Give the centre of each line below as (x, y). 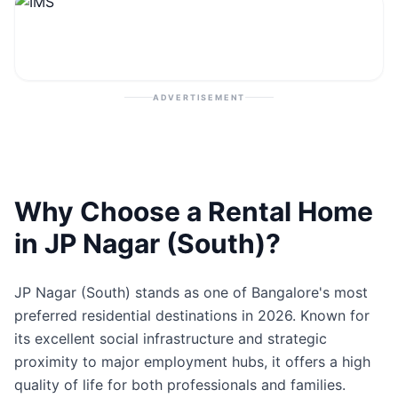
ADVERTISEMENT (199, 97)
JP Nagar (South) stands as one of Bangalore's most (191, 292)
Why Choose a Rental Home (194, 211)
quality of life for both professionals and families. (180, 385)
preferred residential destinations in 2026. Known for (192, 315)
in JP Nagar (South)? (147, 243)
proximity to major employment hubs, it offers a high (192, 362)
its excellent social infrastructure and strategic (171, 338)
